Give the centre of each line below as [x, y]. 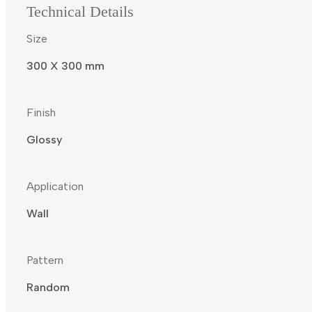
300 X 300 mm [65, 66]
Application [55, 187]
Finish [41, 113]
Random [48, 288]
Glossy [44, 140]
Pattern [45, 260]
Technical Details [80, 12]
